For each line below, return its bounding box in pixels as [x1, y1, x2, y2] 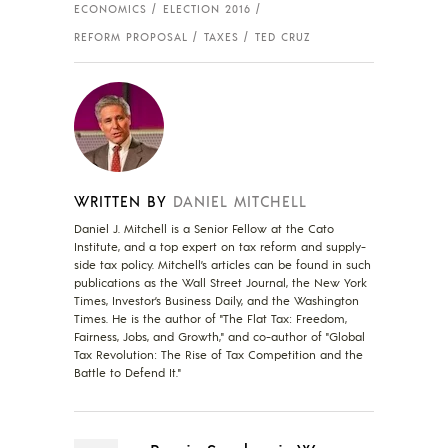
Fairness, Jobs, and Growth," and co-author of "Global [74, 328, 365, 344]
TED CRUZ [255, 29, 311, 44]
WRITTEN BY [74, 190, 167, 210]
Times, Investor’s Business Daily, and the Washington [74, 292, 359, 308]
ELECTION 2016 [163, 2, 251, 17]
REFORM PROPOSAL [74, 29, 188, 44]
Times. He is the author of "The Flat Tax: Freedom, [74, 310, 347, 326]
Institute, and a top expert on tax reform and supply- [74, 238, 366, 254]
